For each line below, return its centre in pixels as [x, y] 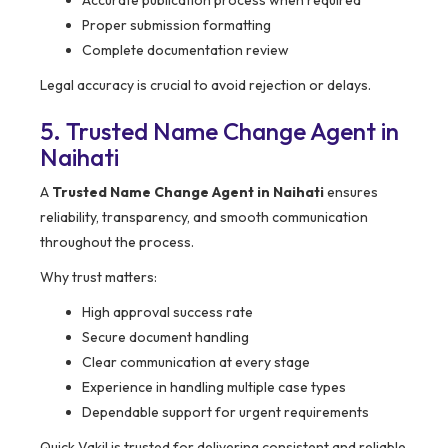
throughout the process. [117, 242]
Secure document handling [165, 337]
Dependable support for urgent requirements [225, 412]
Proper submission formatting [176, 25]
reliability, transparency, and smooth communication [204, 217]
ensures [351, 192]
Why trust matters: [98, 277]
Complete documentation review [185, 50]
